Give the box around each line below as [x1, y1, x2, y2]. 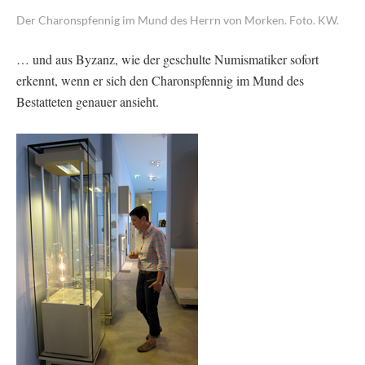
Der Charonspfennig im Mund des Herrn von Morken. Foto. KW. [16, 12, 339, 27]
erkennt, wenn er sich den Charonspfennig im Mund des [16, 71, 304, 89]
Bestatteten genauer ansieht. [16, 92, 159, 110]
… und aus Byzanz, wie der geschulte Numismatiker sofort [16, 50, 319, 68]
